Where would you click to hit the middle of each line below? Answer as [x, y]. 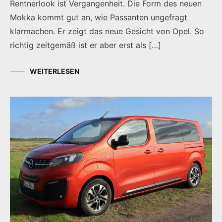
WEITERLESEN [55, 71]
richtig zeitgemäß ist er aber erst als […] [85, 45]
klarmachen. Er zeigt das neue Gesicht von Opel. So [107, 31]
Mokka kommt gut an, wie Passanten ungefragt [99, 17]
